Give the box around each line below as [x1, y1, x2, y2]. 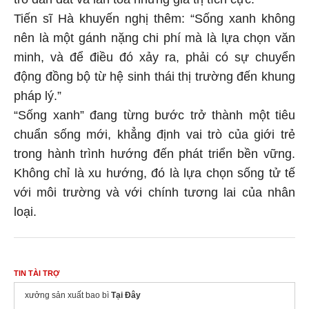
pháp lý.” [14, 86, 61, 101]
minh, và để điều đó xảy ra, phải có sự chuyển [14, 48, 295, 62]
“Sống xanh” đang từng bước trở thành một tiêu [14, 106, 295, 120]
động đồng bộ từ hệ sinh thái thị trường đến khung [14, 67, 295, 81]
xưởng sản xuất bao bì [25, 288, 111, 298]
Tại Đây [111, 288, 141, 298]
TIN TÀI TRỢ [14, 266, 59, 275]
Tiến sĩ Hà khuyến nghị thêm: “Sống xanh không [14, 9, 295, 23]
